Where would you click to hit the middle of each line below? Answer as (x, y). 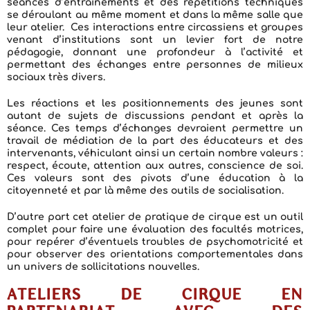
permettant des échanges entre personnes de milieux (155, 65)
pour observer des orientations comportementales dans (155, 254)
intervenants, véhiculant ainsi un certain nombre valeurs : (155, 153)
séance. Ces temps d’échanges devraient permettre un (155, 128)
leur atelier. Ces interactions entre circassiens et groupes (155, 27)
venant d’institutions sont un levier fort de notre (155, 40)
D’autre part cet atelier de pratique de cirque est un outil (155, 217)
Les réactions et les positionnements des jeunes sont (155, 103)
